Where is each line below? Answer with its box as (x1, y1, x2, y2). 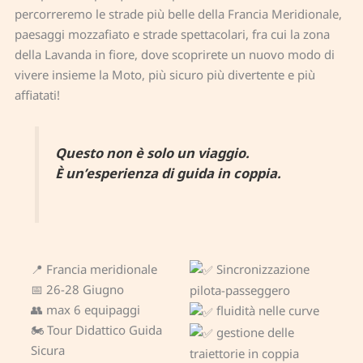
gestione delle (213, 323, 294, 340)
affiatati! (15, 87, 61, 103)
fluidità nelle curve (213, 302, 319, 319)
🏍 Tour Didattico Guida (31, 321, 163, 338)
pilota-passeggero (190, 282, 290, 299)
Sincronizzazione (213, 260, 310, 277)
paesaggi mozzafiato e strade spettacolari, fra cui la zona (15, 26, 331, 42)
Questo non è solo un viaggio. (54, 143, 250, 163)
